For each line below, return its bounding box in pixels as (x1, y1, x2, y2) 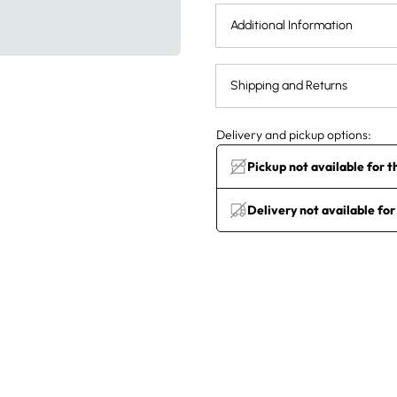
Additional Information (230, 18, 353, 34)
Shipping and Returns (230, 78, 347, 94)
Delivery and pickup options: (216, 127, 371, 144)
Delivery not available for (247, 202, 395, 219)
